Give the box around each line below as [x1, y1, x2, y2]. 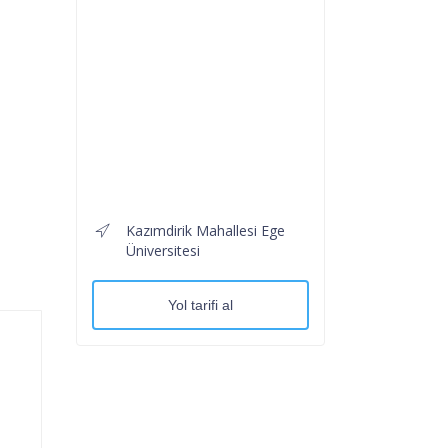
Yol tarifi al [168, 296, 233, 313]
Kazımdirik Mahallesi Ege [126, 220, 285, 240]
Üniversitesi [126, 240, 200, 260]
